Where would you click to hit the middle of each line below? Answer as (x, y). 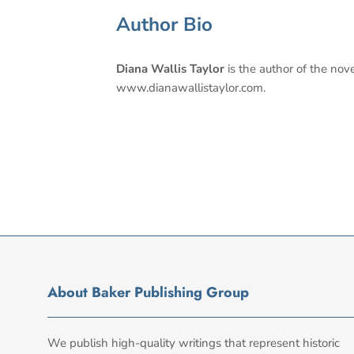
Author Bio (164, 25)
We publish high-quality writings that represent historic (194, 343)
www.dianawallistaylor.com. (191, 88)
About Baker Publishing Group (148, 293)
